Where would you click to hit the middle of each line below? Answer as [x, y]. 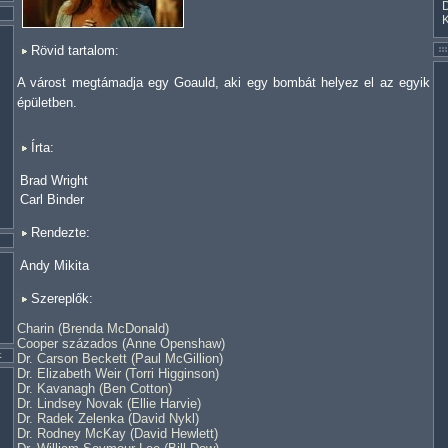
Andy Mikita [54, 265]
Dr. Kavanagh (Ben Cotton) [94, 388]
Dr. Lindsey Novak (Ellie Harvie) [109, 403]
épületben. [47, 102]
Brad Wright [54, 180]
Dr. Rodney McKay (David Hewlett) [117, 433]
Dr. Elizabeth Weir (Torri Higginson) [118, 373]
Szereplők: [60, 298]
